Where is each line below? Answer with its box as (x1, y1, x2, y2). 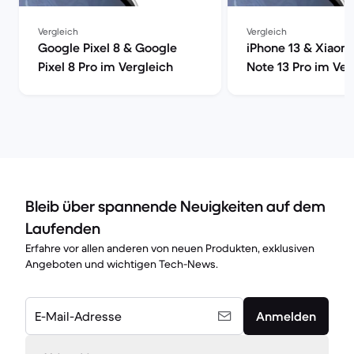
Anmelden (256, 308, 316, 324)
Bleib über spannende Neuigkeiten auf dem (25, 197, 326, 217)
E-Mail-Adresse (35, 308, 122, 324)
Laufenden (25, 219, 100, 239)
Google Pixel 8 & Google (38, 40, 177, 55)
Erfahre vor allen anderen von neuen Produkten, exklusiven (25, 241, 314, 255)
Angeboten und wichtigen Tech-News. (25, 257, 218, 271)
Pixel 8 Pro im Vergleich (38, 58, 173, 74)
